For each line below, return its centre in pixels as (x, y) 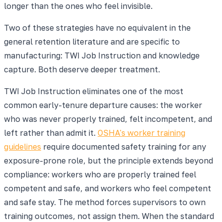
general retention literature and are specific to (92, 41)
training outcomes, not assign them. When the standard (109, 216)
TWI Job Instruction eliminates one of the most (94, 91)
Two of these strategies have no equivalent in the (97, 28)
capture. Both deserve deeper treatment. (82, 69)
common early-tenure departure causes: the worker (103, 105)
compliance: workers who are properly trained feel (100, 174)
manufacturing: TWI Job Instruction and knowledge (102, 55)
